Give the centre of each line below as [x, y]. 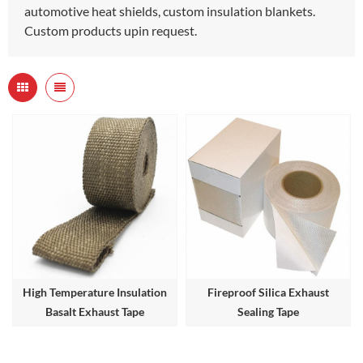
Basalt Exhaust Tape [95, 311]
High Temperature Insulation [95, 292]
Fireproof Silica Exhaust [268, 292]
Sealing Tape [268, 311]
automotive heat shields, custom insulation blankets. [170, 11]
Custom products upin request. [111, 30]
